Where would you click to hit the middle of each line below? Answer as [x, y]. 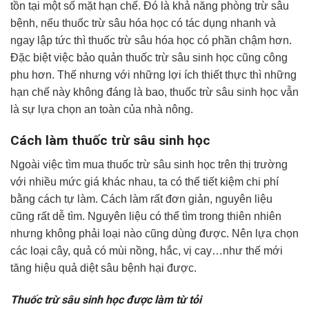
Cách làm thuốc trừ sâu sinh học [110, 141]
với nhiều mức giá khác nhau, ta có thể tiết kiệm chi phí [144, 181]
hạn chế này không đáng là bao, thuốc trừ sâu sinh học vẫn [154, 92]
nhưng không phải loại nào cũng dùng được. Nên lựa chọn [154, 233]
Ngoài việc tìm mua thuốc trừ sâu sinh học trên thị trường [149, 164]
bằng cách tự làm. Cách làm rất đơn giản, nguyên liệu [141, 199]
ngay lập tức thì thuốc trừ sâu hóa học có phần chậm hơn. [151, 41]
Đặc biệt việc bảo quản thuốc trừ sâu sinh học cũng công [149, 58]
